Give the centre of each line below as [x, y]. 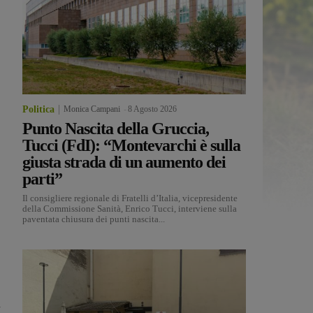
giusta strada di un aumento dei [124, 162]
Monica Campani [92, 109]
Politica [38, 110]
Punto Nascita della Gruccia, [116, 129]
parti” [42, 179]
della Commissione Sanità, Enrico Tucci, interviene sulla [130, 209]
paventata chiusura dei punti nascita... [94, 219]
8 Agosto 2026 [152, 109]
